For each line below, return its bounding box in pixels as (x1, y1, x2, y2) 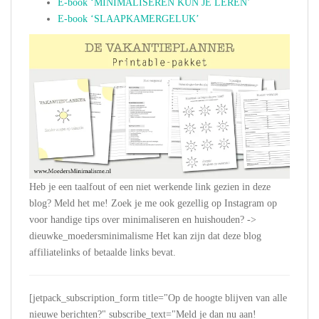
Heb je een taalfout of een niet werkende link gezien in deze (29, 182, 271, 193)
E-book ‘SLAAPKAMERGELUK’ (58, 14, 199, 25)
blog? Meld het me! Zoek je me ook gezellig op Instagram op (29, 198, 277, 209)
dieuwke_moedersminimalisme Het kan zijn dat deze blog (29, 231, 261, 242)
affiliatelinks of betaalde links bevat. (29, 247, 176, 258)
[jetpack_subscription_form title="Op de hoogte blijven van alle (29, 293, 287, 304)
